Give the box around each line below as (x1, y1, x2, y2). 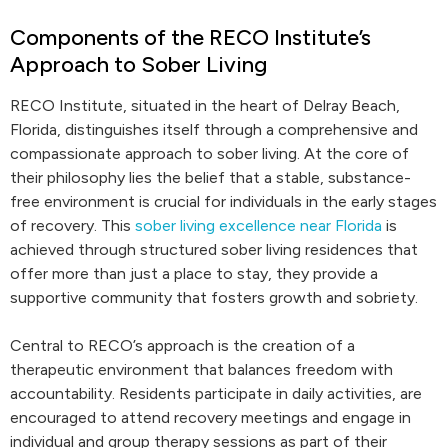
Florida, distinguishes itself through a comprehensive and (10, 120, 418, 139)
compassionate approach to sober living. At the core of (10, 144, 409, 163)
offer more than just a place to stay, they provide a (10, 264, 378, 283)
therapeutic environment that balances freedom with (10, 360, 393, 379)
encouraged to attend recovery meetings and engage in (10, 408, 411, 427)
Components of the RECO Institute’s (10, 24, 371, 51)
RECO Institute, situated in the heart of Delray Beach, (10, 96, 400, 115)
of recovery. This (10, 216, 135, 235)
